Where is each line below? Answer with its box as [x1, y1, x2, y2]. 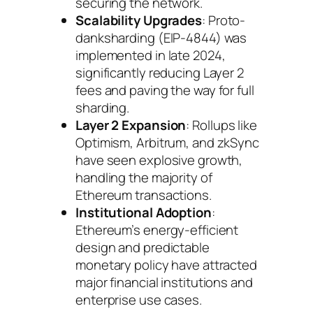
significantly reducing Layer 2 [75, 64, 244, 82]
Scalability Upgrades [75, 11, 202, 30]
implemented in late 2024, [75, 46, 226, 65]
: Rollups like [186, 116, 257, 135]
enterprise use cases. [75, 291, 202, 310]
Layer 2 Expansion [75, 116, 187, 135]
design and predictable [75, 238, 210, 257]
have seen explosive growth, [75, 151, 243, 170]
